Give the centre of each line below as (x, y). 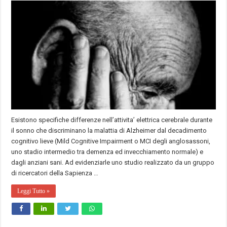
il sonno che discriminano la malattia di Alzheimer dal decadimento (109, 131)
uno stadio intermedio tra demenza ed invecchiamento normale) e (107, 152)
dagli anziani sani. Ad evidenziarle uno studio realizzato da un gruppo (113, 163)
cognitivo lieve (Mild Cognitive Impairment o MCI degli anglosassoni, (111, 141)
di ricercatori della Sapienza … (55, 173)
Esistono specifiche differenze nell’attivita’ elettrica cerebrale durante (112, 120)
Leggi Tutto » (34, 191)
